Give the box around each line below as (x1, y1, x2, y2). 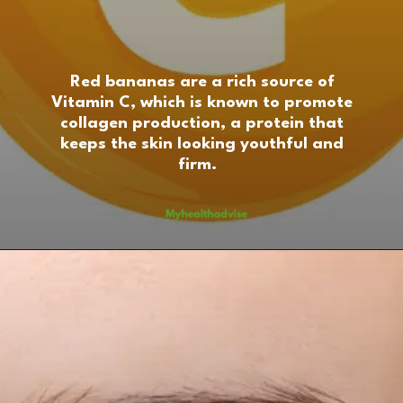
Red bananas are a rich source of (69, 74, 335, 91)
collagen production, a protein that (60, 115, 345, 132)
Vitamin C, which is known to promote (51, 94, 354, 112)
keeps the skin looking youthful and (60, 136, 345, 153)
